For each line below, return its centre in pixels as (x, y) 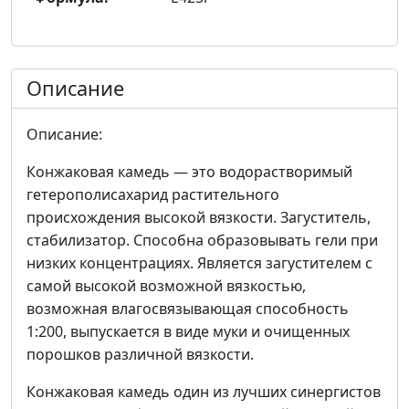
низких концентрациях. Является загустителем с (199, 262)
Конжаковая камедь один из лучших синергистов (204, 391)
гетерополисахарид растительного (153, 194)
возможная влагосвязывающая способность (188, 308)
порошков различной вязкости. (140, 354)
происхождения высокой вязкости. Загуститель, (199, 217)
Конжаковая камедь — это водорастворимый (189, 171)
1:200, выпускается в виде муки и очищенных (188, 331)
